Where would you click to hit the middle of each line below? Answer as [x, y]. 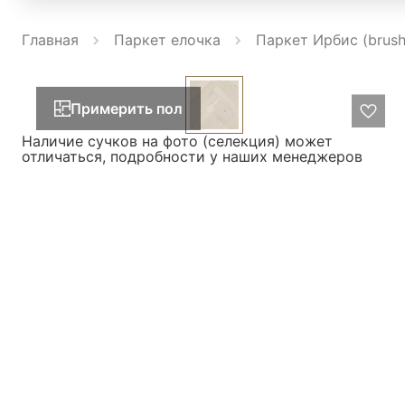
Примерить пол [127, 108]
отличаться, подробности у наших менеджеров [192, 157]
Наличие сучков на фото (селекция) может [177, 141]
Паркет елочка [167, 40]
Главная [50, 40]
